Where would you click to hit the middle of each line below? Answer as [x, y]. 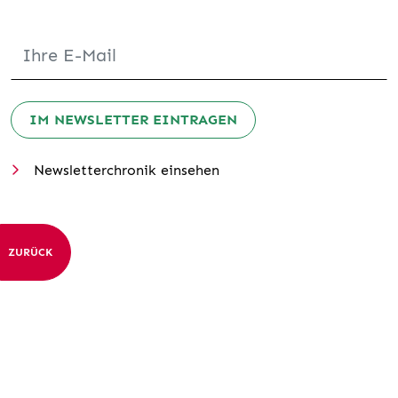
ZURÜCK [30, 252]
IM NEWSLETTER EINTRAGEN [133, 119]
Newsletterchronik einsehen [127, 170]
